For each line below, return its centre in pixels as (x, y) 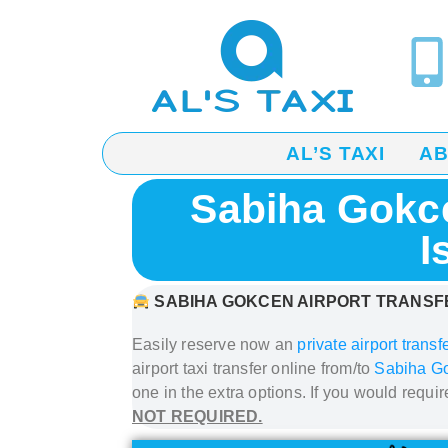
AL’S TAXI (336, 153)
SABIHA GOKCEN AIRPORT (265, 301)
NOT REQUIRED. (197, 416)
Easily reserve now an (215, 344)
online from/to (323, 368)
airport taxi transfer (202, 368)
